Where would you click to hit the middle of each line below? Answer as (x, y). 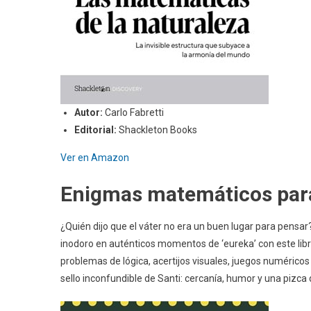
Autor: (90, 112)
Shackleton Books (159, 129)
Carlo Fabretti (134, 112)
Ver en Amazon (95, 157)
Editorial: (96, 129)
